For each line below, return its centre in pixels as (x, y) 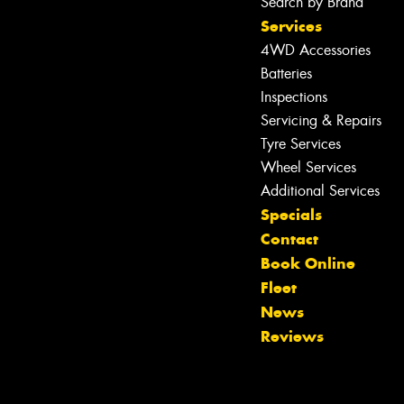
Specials (291, 214)
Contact (289, 239)
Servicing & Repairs (321, 120)
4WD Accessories (316, 50)
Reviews (292, 336)
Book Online (308, 263)
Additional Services (320, 190)
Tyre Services (301, 143)
